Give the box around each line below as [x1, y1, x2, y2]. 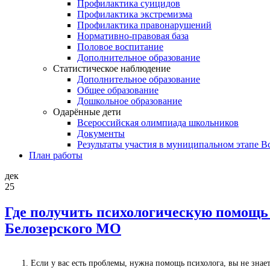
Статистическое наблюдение [53, 63, 171, 74]
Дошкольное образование [77, 96, 182, 106]
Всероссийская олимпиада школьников [77, 118, 239, 128]
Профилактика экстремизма [77, 9, 192, 19]
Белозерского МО [5, 220, 121, 236]
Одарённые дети [53, 107, 121, 117]
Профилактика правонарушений [77, 20, 212, 30]
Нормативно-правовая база [77, 31, 189, 41]
